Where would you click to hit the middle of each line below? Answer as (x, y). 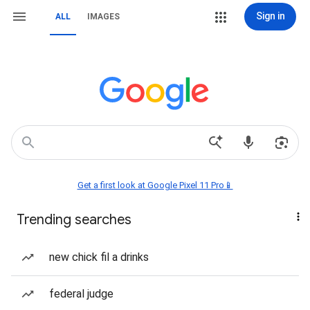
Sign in (270, 16)
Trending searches (74, 220)
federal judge (81, 294)
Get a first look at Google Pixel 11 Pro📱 (155, 185)
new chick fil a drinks (99, 257)
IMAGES (103, 17)
